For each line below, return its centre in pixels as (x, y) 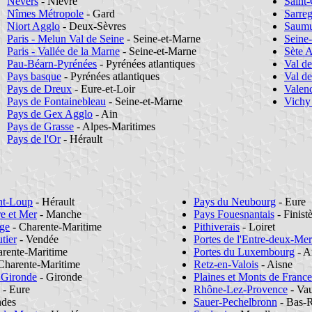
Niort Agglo (33, 26)
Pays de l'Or (34, 139)
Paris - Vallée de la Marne (63, 51)
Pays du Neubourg (235, 201)
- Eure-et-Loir (103, 88)
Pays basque (34, 76)
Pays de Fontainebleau (56, 101)
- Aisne (275, 264)
